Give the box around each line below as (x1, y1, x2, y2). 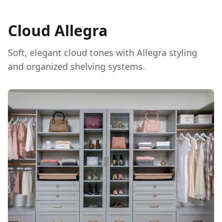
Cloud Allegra (8, 20, 108, 41)
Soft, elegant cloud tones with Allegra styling (8, 47, 197, 58)
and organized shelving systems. (8, 60, 145, 72)
